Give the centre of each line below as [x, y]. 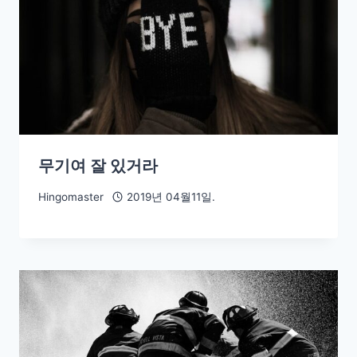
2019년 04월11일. [171, 197]
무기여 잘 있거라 [98, 165]
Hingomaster [71, 197]
